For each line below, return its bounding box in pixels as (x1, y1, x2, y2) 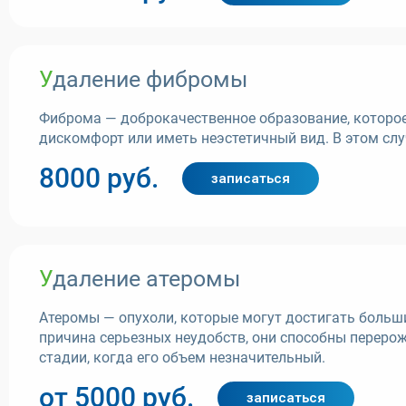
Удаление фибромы (53, 66, 247, 92)
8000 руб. (39, 162, 159, 194)
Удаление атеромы (53, 266, 240, 292)
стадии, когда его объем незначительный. (39, 349, 325, 366)
